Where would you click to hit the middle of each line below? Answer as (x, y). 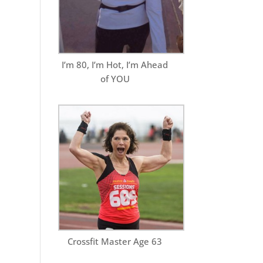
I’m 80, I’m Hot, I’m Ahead (115, 64)
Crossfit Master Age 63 (115, 241)
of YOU (115, 78)
